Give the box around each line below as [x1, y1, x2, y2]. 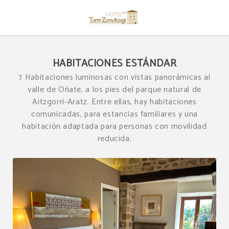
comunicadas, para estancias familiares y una [31, 107, 198, 121]
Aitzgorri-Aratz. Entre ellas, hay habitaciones [32, 95, 197, 109]
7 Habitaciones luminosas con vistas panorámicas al [18, 71, 211, 84]
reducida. [97, 132, 132, 146]
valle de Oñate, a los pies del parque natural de [28, 83, 201, 97]
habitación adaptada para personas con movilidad [22, 120, 207, 133]
